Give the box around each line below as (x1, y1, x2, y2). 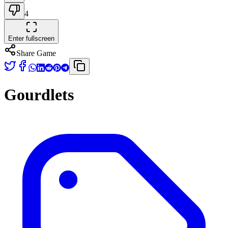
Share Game (16, 49, 56, 58)
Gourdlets (4, 85, 74, 104)
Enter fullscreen (8, 35, 54, 42)
